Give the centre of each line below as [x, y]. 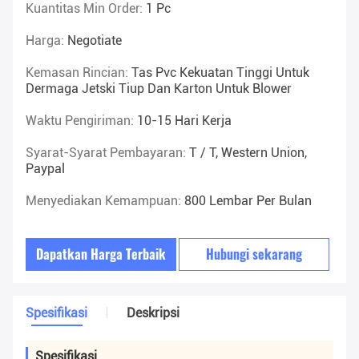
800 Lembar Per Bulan [248, 201]
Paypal [45, 169]
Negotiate [95, 41]
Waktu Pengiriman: [81, 121]
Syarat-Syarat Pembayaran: [107, 153]
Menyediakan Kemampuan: [105, 201]
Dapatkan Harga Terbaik [101, 254]
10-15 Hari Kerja [184, 121]
